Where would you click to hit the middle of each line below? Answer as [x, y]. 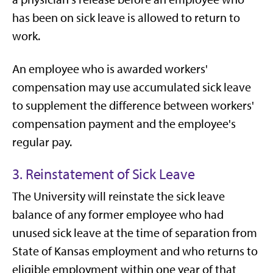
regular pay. [42, 142]
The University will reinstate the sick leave [119, 196]
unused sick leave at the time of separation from [135, 233]
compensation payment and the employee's [124, 124]
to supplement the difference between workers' [133, 105]
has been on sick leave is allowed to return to [126, 18]
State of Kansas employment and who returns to [135, 251]
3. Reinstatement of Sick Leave [104, 174]
